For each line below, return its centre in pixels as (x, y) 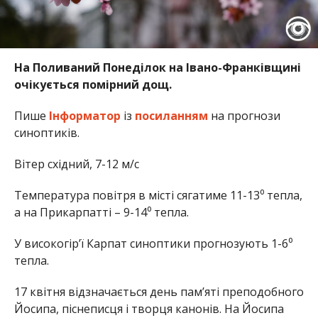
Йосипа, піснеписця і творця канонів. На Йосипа (149, 308)
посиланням (171, 115)
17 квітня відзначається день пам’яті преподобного (159, 291)
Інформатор (84, 115)
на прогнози (244, 115)
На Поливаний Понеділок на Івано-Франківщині (157, 67)
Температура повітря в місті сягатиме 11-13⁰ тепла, (158, 195)
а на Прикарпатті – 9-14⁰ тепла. (101, 212)
